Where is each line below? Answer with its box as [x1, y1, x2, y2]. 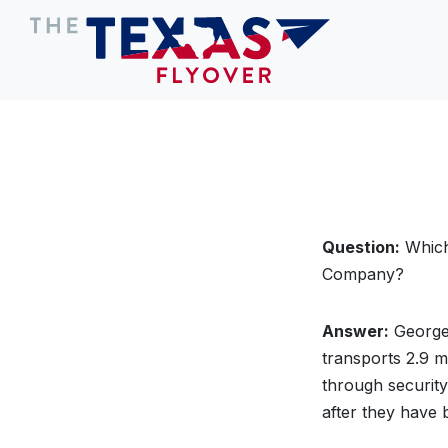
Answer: [322, 321, 389, 341]
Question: [322, 237, 400, 257]
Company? [322, 264, 404, 284]
